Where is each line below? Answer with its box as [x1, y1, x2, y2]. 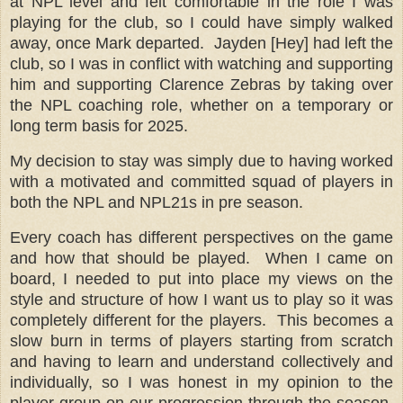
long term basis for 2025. [10, 117, 188, 136]
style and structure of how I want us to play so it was [10, 290, 393, 309]
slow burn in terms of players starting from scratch [10, 331, 393, 350]
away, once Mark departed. [10, 34, 210, 53]
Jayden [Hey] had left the [213, 34, 394, 53]
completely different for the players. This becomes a [10, 310, 393, 329]
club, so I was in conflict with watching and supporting [10, 55, 393, 74]
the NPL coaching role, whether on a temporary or [10, 96, 393, 115]
